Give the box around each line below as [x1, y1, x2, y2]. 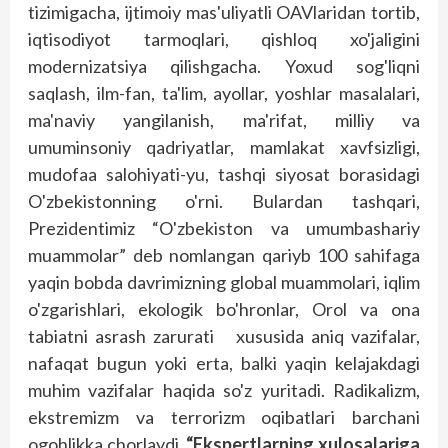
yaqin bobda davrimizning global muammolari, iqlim [28, 271, 420, 293]
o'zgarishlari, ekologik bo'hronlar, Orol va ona [28, 298, 420, 320]
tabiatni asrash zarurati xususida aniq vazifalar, [28, 325, 420, 347]
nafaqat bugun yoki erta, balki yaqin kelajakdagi [28, 352, 420, 374]
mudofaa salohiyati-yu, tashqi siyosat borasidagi [28, 163, 420, 185]
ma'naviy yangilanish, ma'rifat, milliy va [28, 109, 420, 131]
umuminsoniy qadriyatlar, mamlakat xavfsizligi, [28, 136, 420, 158]
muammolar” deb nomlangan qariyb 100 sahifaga [28, 244, 420, 266]
